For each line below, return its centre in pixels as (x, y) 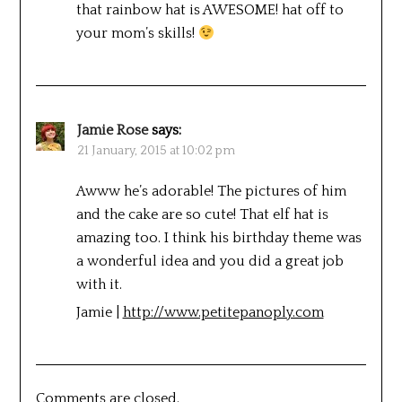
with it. (99, 285)
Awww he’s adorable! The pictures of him (211, 192)
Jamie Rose (112, 131)
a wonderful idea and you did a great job (210, 262)
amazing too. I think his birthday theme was (218, 238)
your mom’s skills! (137, 34)
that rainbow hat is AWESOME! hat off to (210, 10)
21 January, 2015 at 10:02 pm (156, 151)
